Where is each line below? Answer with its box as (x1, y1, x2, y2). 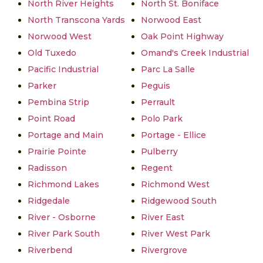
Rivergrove (141, 245, 187, 256)
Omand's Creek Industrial (141, 48, 249, 59)
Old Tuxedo (28, 48, 76, 59)
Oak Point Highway (141, 31, 224, 42)
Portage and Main (28, 130, 103, 141)
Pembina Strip (28, 97, 89, 108)
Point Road (28, 113, 75, 124)
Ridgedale (28, 195, 70, 207)
